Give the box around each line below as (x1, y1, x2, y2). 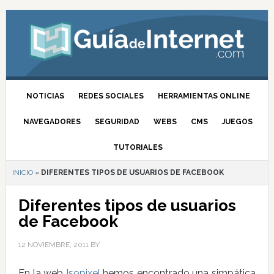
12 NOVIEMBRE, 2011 (18, 240, 89, 249)
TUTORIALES (113, 143, 163, 152)
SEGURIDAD (95, 117, 140, 126)
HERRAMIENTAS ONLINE (157, 92, 250, 100)
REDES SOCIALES (78, 92, 144, 100)
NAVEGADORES (23, 117, 81, 126)
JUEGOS (222, 117, 253, 126)
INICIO (12, 168, 33, 177)
